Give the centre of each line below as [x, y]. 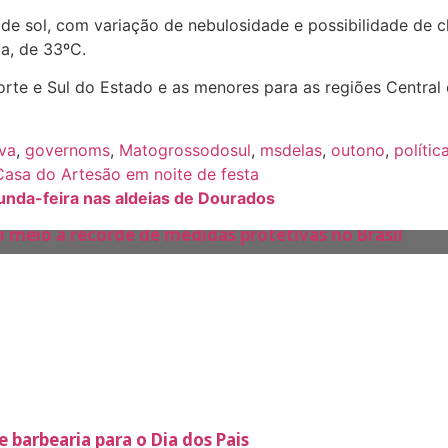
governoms [67, 149]
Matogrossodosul [185, 149]
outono [358, 149]
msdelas [291, 149]
